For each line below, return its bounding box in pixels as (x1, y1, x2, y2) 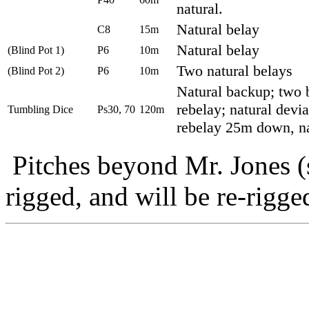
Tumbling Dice (8, 103, 73, 116)
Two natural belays (177, 62, 292, 80)
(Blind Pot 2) (8, 65, 64, 77)
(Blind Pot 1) (8, 44, 64, 57)
